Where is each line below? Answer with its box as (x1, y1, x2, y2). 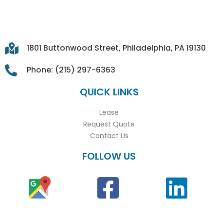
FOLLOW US (82, 149, 136, 163)
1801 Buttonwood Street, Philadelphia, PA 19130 (27, 42, 206, 54)
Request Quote (83, 119, 135, 129)
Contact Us (90, 131, 128, 141)
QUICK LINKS (79, 85, 139, 99)
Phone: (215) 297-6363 (27, 64, 116, 76)
